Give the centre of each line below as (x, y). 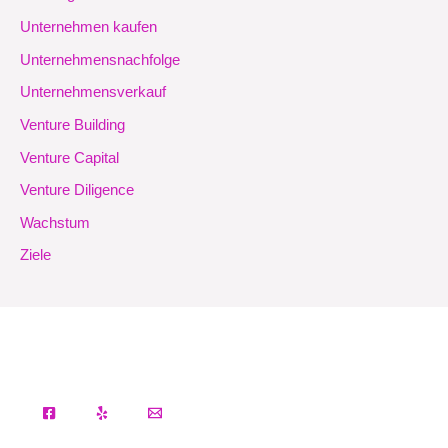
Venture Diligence (77, 190)
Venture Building (72, 124)
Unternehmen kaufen (88, 26)
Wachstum (55, 222)
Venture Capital (69, 157)
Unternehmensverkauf (93, 92)
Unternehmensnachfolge (100, 59)
